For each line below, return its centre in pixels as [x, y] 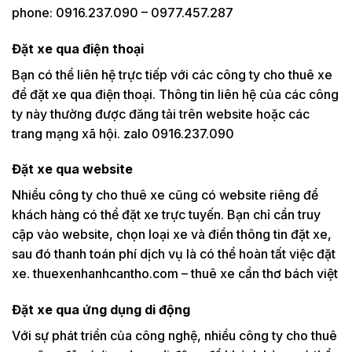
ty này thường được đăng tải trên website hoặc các [161, 114]
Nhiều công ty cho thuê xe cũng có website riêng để [165, 195]
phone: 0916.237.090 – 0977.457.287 [123, 12]
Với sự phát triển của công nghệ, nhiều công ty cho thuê [174, 336]
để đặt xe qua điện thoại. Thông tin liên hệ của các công [175, 94]
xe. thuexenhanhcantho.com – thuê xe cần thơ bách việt [175, 274]
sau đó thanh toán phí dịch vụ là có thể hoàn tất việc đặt [174, 254]
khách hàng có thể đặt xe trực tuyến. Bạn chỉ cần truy [166, 215]
